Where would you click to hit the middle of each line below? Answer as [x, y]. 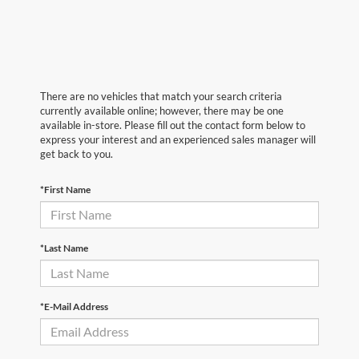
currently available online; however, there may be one [162, 110]
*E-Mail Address [74, 306]
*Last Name [64, 248]
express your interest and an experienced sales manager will [178, 139]
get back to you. [77, 153]
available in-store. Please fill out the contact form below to [173, 125]
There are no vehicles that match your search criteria [161, 96]
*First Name [65, 189]
